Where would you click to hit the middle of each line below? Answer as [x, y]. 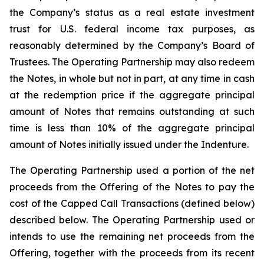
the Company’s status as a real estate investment [132, 12]
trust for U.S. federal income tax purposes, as [132, 29]
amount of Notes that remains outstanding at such [132, 111]
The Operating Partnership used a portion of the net [132, 170]
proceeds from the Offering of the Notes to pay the [132, 187]
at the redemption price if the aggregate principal [132, 95]
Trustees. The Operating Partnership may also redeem [132, 62]
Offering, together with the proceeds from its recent [132, 253]
